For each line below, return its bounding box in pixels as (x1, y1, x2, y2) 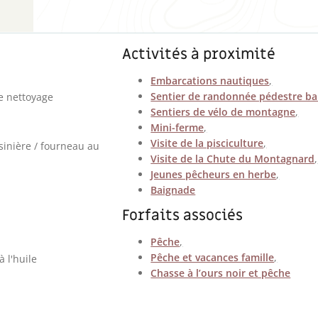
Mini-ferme (150, 121, 204, 135)
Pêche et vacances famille (150, 251, 275, 265)
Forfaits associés (122, 206, 243, 226)
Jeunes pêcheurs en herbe (150, 168, 277, 182)
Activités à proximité (122, 45, 276, 65)
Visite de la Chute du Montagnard (150, 152, 315, 166)
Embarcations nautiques (150, 74, 270, 88)
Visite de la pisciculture (150, 136, 264, 150)
